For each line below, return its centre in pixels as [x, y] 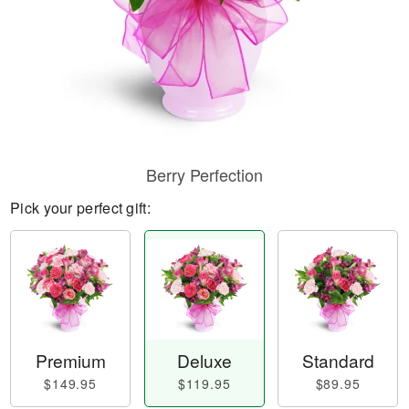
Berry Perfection [204, 174]
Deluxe [204, 361]
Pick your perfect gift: [80, 208]
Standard [338, 361]
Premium [70, 361]
